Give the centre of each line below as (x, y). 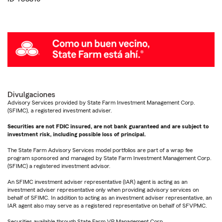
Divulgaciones (31, 94)
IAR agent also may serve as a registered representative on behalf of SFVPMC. (107, 205)
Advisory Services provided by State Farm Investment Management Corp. (101, 102)
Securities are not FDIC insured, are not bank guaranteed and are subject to (108, 126)
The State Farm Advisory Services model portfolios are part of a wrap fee (100, 150)
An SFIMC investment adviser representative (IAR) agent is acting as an (97, 182)
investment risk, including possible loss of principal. (77, 134)
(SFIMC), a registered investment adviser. (60, 110)
